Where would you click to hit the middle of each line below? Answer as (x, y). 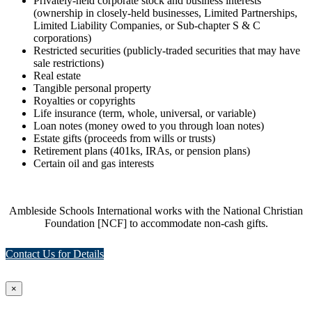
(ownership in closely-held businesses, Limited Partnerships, (165, 13)
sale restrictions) (69, 63)
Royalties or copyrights (84, 100)
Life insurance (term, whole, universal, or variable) (145, 113)
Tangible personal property (92, 88)
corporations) (62, 38)
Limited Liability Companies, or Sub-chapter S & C (147, 25)
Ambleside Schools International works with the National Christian (156, 210)
